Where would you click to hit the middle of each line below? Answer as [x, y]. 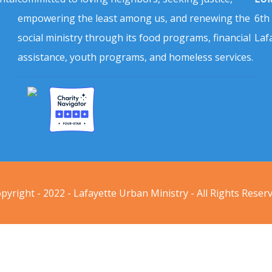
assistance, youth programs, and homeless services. [135, 57]
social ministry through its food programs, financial [134, 37]
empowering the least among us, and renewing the [134, 18]
